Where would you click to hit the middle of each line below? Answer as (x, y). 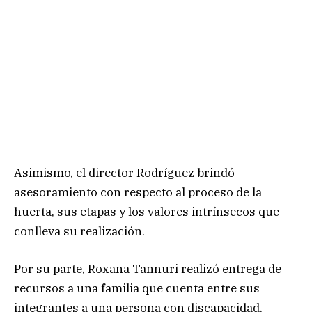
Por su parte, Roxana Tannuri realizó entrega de (148, 269)
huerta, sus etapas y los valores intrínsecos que (147, 212)
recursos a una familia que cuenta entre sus (137, 289)
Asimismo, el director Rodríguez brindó (124, 173)
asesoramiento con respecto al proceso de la (138, 193)
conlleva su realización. (79, 232)
